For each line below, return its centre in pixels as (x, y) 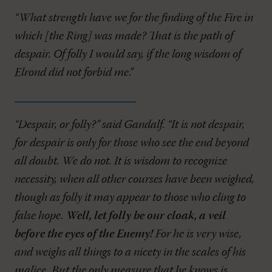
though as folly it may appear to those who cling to (130, 198)
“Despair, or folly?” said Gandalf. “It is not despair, (130, 125)
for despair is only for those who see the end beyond (132, 144)
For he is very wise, (197, 235)
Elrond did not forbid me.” (74, 73)
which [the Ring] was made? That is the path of (124, 37)
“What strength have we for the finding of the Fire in (134, 19)
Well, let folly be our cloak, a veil (146, 216)
